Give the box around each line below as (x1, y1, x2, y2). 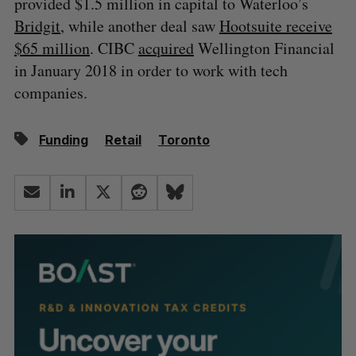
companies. (14, 81, 87, 103)
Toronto (157, 131, 210, 148)
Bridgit (14, 14, 60, 37)
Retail (104, 131, 141, 148)
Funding (38, 131, 88, 148)
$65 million (14, 37, 90, 59)
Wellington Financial (193, 37, 335, 59)
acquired (137, 37, 194, 59)
